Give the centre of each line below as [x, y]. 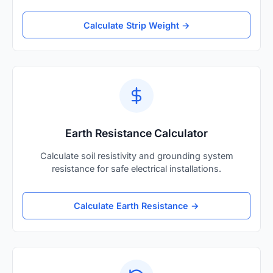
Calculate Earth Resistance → [136, 206]
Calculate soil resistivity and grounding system [136, 156]
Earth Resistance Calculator [136, 133]
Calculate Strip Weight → [136, 25]
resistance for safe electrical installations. [136, 169]
